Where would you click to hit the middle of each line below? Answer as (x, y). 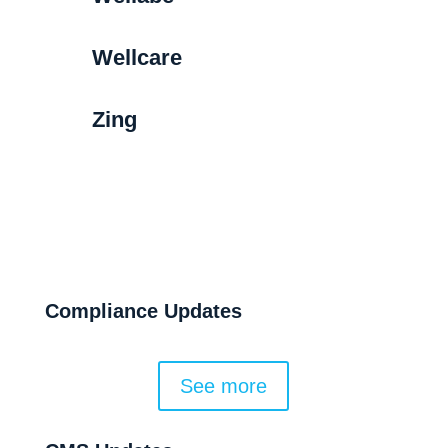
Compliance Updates (143, 310)
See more (224, 385)
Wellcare (136, 57)
